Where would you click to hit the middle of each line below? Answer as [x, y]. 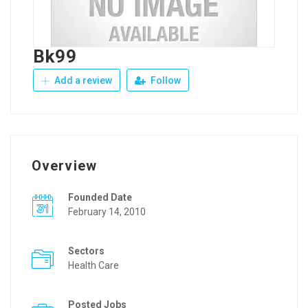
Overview [64, 166]
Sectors [86, 251]
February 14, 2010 [107, 212]
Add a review [82, 80]
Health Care [93, 265]
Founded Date [100, 197]
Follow [165, 80]
